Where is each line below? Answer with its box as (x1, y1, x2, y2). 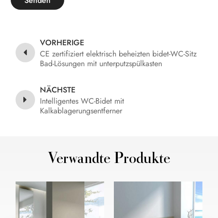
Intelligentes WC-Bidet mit (40, 95, 125, 107)
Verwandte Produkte (48, 152, 170, 168)
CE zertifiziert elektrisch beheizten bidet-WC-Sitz (40, 48, 197, 60)
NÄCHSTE (40, 84, 76, 96)
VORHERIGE (40, 37, 85, 49)
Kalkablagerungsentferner (40, 105, 123, 117)
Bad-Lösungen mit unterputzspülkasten (40, 58, 163, 70)
